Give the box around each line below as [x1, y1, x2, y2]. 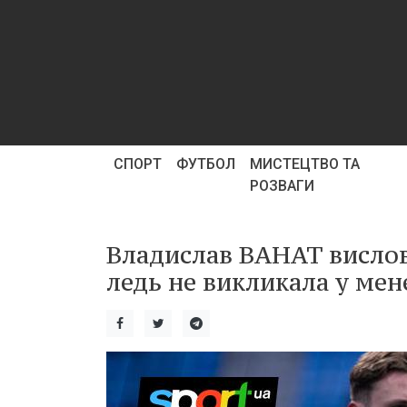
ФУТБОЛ [176, 155, 235, 173]
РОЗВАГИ [250, 177, 314, 194]
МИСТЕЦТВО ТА [250, 155, 360, 173]
